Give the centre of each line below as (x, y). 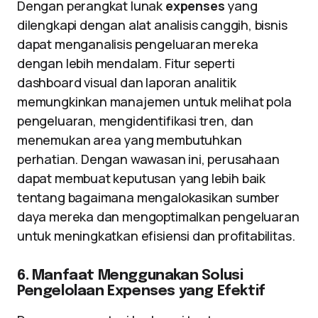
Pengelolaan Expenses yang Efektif (141, 291)
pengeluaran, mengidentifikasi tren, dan (135, 121)
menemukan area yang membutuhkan (130, 140)
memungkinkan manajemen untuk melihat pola (154, 102)
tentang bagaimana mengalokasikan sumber (148, 197)
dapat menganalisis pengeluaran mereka (138, 44)
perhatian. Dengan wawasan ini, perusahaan (148, 159)
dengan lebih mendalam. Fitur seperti (126, 63)
